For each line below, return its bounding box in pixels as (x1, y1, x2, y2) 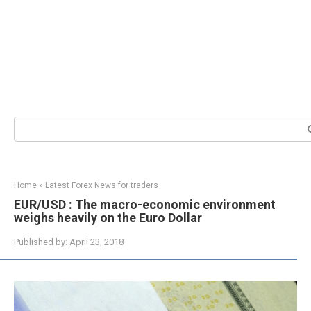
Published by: (14, 237, 67, 247)
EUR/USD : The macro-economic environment (14, 197, 276, 212)
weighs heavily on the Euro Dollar (14, 210, 202, 225)
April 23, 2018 (69, 237, 124, 247)
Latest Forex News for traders (45, 180, 158, 190)
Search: (13, 117, 47, 129)
